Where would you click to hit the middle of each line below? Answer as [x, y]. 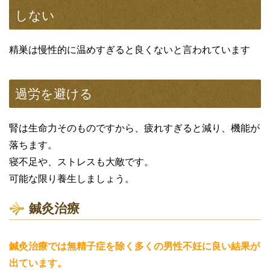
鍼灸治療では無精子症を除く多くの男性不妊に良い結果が [134, 246]
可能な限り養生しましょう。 [72, 179]
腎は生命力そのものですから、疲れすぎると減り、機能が [134, 128]
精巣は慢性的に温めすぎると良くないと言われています [130, 50]
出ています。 [38, 263]
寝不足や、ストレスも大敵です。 [81, 162]
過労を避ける [54, 94]
